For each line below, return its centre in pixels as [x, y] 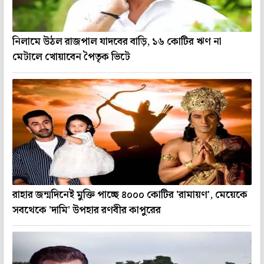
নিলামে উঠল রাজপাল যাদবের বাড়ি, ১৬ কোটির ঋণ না [117, 42]
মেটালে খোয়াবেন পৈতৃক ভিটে [71, 57]
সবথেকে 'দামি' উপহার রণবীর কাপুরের [87, 210]
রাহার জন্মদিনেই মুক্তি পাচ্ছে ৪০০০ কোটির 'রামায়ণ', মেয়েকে [130, 195]
